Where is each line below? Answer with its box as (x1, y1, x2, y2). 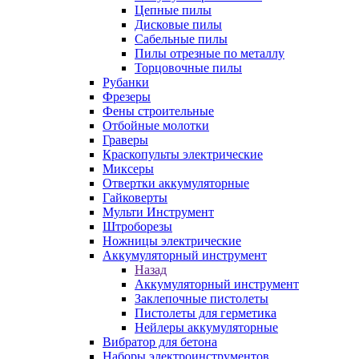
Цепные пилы (135, 3, 212, 17)
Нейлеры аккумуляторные (135, 321, 278, 334)
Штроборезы (103, 220, 172, 233)
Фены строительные (103, 104, 214, 118)
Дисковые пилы (135, 18, 222, 31)
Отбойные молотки (103, 119, 209, 132)
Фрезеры (103, 90, 151, 103)
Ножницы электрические (103, 234, 241, 248)
